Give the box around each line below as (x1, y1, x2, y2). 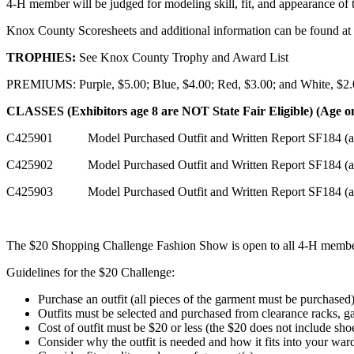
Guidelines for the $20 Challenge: (6, 265, 175, 279)
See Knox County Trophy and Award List (76, 50, 288, 64)
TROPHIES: (6, 50, 76, 64)
